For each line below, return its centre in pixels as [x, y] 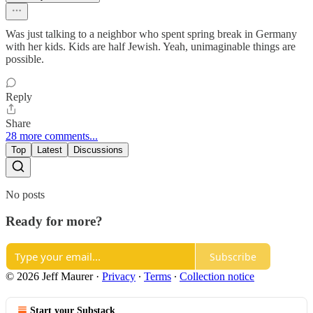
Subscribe [233, 256]
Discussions [98, 150]
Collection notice [217, 277]
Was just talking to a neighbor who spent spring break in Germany [151, 34]
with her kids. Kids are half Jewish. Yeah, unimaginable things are [151, 46]
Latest [50, 150]
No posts [25, 194]
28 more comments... [52, 136]
